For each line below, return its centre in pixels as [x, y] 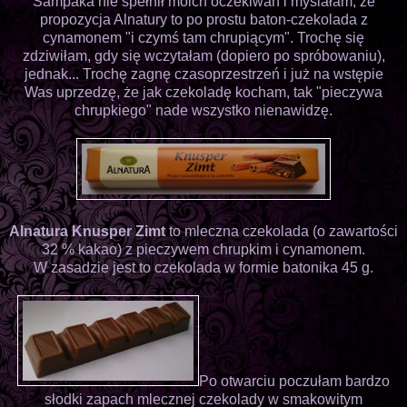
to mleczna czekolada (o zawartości [282, 231]
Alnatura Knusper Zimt [87, 231]
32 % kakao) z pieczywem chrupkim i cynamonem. [203, 249]
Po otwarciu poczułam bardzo [294, 381]
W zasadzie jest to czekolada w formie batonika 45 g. [203, 267]
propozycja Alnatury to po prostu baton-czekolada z [203, 19]
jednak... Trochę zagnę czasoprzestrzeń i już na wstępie [203, 74]
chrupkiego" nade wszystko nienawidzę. [203, 110]
